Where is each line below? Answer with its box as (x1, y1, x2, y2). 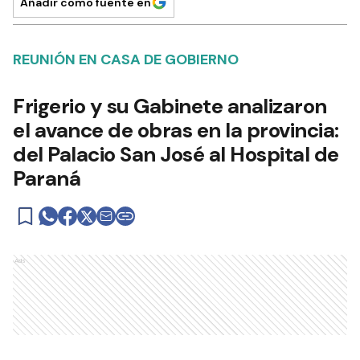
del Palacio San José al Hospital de (13, 141, 339, 168)
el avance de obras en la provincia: (13, 117, 339, 144)
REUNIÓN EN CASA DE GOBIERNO (13, 50, 239, 69)
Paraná (13, 165, 80, 192)
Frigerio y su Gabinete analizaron (13, 92, 327, 120)
